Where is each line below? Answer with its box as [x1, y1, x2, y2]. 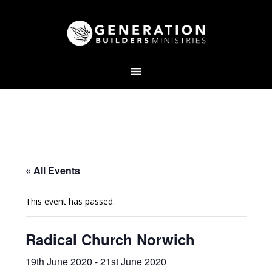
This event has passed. [25, 195, 115, 207]
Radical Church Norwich [25, 229, 195, 250]
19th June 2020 [25, 254, 93, 268]
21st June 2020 [100, 254, 167, 268]
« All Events [25, 163, 81, 177]
